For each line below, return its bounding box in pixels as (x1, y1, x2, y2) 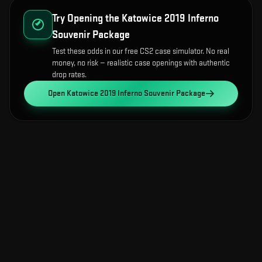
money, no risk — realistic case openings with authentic (52, 58, 230, 68)
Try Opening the (52, 12, 122, 25)
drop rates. (52, 70, 87, 80)
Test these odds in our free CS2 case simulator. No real (52, 46, 229, 57)
